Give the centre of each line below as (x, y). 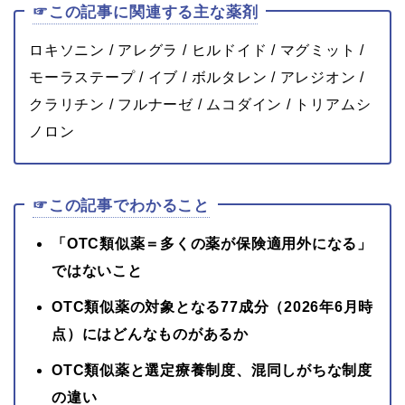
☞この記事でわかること (121, 205)
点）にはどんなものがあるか (150, 334)
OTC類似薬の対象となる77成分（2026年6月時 (213, 306)
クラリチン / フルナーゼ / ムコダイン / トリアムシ (200, 104)
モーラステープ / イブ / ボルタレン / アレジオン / (197, 77)
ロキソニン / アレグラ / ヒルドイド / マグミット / (197, 50)
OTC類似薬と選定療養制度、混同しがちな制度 (212, 370)
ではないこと (97, 270)
